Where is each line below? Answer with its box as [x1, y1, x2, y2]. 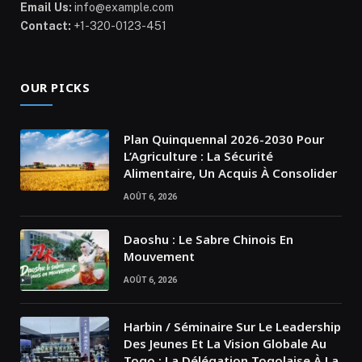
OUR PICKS [20, 79, 90, 96]
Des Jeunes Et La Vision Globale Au [124, 335, 326, 352]
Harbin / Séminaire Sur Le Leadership [124, 318, 341, 335]
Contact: [20, 19, 71, 33]
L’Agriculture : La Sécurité [124, 148, 273, 165]
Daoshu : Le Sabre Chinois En [124, 231, 293, 248]
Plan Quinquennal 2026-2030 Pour [124, 131, 324, 148]
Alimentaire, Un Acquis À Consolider [124, 165, 337, 182]
